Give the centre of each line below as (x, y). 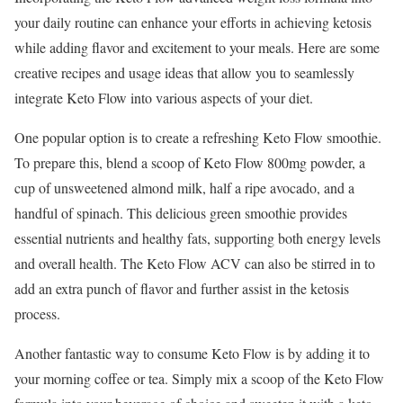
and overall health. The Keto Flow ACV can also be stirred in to (195, 263)
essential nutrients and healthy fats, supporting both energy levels (197, 237)
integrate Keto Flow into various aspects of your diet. (164, 97)
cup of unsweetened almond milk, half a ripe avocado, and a (184, 187)
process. (37, 313)
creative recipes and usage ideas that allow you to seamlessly (184, 72)
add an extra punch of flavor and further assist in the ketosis (182, 288)
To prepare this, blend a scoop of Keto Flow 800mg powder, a (190, 162)
